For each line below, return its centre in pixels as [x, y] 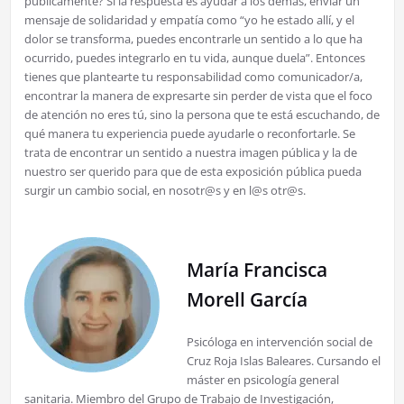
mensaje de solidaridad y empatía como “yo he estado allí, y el [189, 20]
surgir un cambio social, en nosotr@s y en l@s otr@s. [165, 191]
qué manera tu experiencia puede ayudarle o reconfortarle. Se [189, 134]
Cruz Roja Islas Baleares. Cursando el [283, 361]
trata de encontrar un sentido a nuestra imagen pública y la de [190, 153]
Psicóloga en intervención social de [279, 342]
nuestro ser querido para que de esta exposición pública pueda [193, 172]
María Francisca [257, 270]
